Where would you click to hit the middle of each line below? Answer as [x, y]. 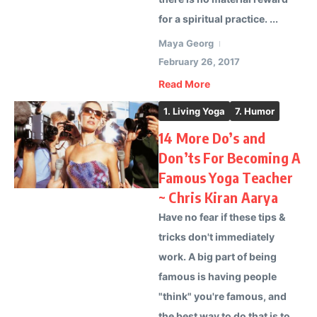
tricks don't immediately [217, 237]
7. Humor [255, 111]
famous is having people [218, 276]
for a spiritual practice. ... [218, 19]
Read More [184, 84]
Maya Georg [186, 43]
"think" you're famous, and [223, 296]
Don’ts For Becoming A [230, 157]
